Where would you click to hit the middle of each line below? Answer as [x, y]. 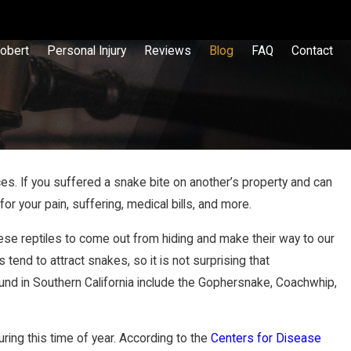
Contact [312, 51]
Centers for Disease [266, 339]
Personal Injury [87, 51]
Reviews [168, 51]
